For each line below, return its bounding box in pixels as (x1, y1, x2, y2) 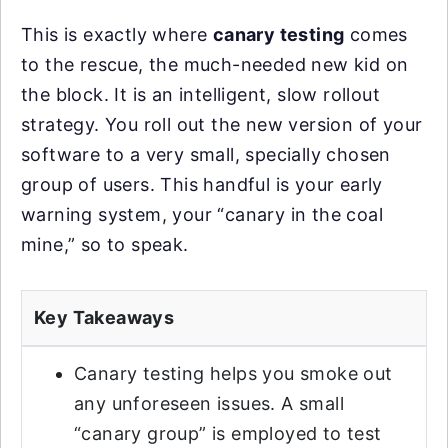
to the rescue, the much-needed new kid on (21, 54, 409, 75)
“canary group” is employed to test (74, 423, 382, 444)
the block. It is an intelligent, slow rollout (21, 84, 380, 105)
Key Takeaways (34, 307, 175, 328)
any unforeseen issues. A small (74, 393, 344, 414)
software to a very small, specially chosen (21, 144, 391, 165)
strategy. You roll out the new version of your (21, 114, 423, 135)
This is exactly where (21, 24, 213, 45)
